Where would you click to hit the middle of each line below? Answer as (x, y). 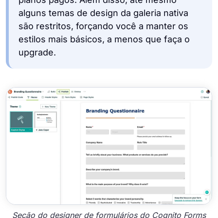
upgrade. (37, 53)
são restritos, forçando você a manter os (103, 26)
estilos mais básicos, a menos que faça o (104, 39)
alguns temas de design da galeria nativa (103, 13)
